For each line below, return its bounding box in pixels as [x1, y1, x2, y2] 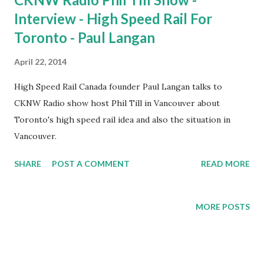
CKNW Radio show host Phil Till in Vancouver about [14, 98, 220, 108]
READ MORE [201, 159, 250, 169]
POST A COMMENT [52, 159, 130, 169]
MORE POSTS [196, 202, 250, 212]
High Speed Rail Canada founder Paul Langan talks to [14, 81, 222, 92]
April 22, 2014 [14, 57, 67, 67]
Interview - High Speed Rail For [14, 10, 212, 27]
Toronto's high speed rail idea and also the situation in [14, 114, 230, 125]
